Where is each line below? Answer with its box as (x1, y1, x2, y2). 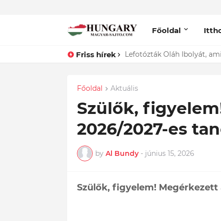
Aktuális (110, 84, 138, 93)
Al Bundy (105, 148, 139, 158)
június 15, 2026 (145, 148, 194, 158)
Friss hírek (75, 49, 116, 59)
